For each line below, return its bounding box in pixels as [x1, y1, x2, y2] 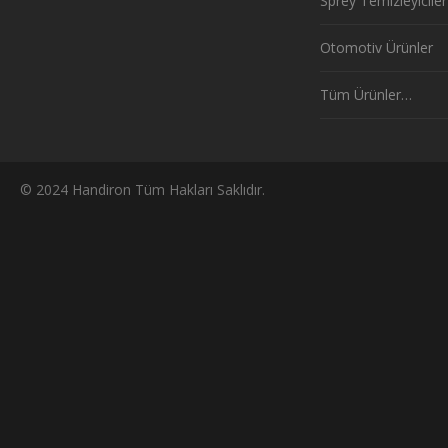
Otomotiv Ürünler [320, 38, 433, 57]
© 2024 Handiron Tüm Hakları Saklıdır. [20, 180, 265, 199]
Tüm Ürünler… [320, 85, 412, 104]
